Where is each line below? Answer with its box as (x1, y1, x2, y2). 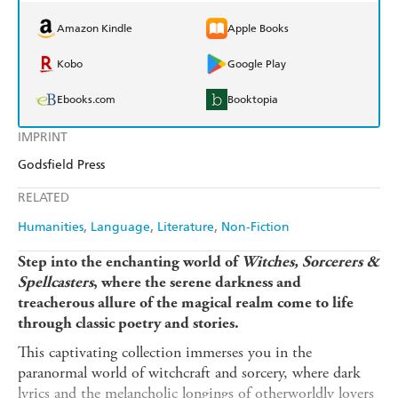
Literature (157, 219, 214, 235)
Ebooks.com (57, 93, 115, 107)
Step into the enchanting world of (18, 252, 242, 272)
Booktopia (227, 93, 278, 107)
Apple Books (227, 22, 289, 36)
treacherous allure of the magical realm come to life (18, 293, 354, 313)
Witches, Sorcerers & (242, 252, 379, 272)
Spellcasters (18, 273, 93, 292)
